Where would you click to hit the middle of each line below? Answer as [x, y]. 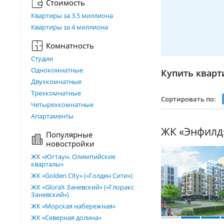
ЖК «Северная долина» [66, 217]
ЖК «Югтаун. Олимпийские [73, 156]
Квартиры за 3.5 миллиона [72, 15]
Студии [42, 58]
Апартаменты [52, 116]
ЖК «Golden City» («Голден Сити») [82, 175]
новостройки [70, 143]
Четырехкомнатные [62, 104]
